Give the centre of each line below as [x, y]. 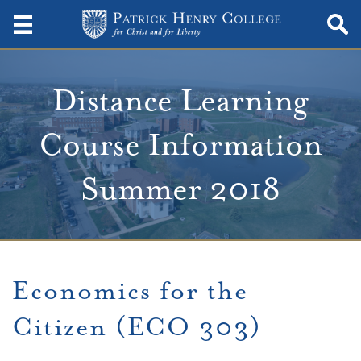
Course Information [180, 145]
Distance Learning [180, 100]
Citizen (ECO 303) [137, 327]
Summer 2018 [180, 189]
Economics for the [130, 291]
